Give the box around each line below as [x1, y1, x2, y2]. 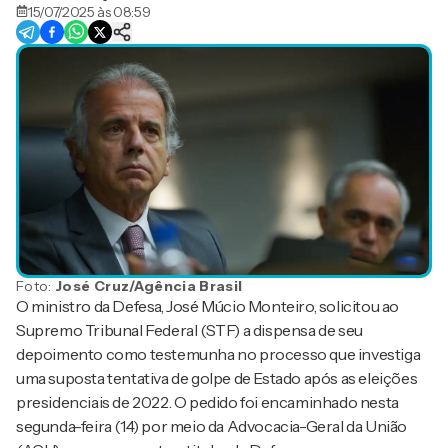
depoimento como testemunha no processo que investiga [16, 344, 421, 365]
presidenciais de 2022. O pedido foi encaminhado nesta [16, 392, 399, 413]
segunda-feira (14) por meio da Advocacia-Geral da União [16, 416, 408, 437]
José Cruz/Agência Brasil [55, 277, 243, 296]
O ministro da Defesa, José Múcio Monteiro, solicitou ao [16, 296, 400, 317]
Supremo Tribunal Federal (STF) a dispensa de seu [16, 320, 363, 341]
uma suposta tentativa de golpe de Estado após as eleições [16, 368, 418, 389]
